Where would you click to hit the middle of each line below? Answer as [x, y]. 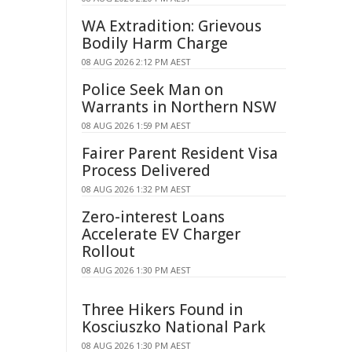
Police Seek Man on [152, 90]
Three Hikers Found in [162, 310]
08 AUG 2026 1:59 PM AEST [136, 125]
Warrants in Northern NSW [179, 107]
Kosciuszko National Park [174, 327]
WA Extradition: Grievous [172, 26]
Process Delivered [146, 170]
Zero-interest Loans [153, 217]
